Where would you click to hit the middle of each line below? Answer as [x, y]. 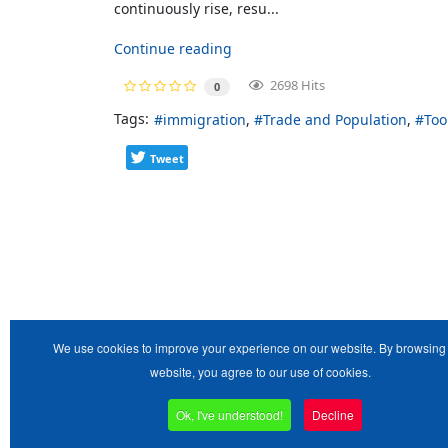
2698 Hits [294, 84]
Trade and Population [335, 119]
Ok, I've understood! [229, 414]
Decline [333, 414]
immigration [204, 119]
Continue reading [173, 49]
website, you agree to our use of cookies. [260, 371]
